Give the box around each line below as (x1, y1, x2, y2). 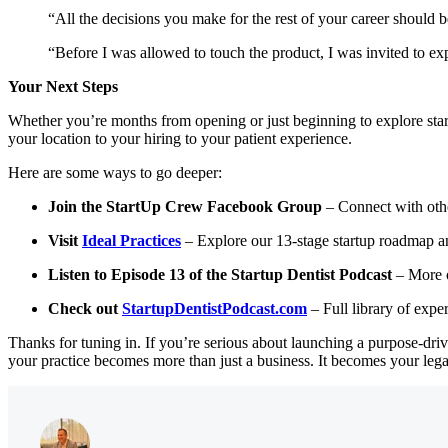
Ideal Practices (82, 232, 181, 249)
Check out (48, 300, 122, 317)
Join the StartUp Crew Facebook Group (48, 198, 322, 215)
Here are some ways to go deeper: (8, 164, 222, 181)
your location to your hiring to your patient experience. (8, 130, 352, 147)
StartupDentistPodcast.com (122, 300, 307, 317)
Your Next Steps (8, 78, 118, 95)
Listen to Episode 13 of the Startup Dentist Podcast (48, 266, 392, 283)
